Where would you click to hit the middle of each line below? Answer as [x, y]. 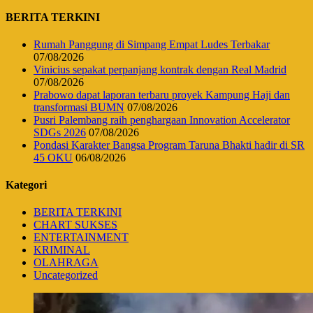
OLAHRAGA [66, 263]
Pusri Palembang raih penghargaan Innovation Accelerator [162, 119]
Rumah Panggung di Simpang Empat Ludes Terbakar [152, 44]
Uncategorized [66, 275]
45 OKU [53, 157]
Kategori [26, 185]
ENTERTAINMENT [81, 238]
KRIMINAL [62, 250]
